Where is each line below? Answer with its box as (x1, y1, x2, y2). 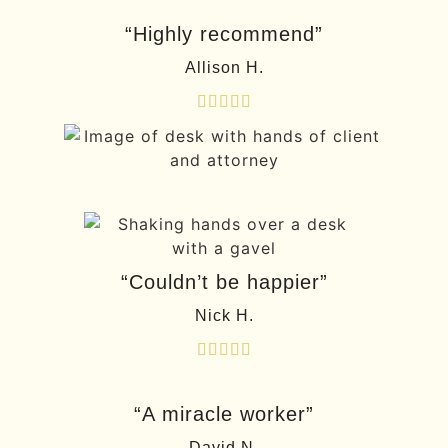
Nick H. (194, 307, 254, 325)
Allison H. (184, 59, 264, 77)
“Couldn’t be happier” (120, 271, 328, 294)
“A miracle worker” (134, 403, 314, 426)
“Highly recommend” (125, 23, 323, 46)
